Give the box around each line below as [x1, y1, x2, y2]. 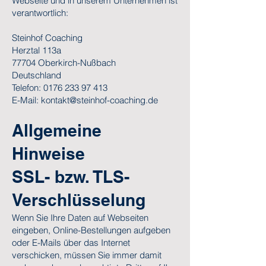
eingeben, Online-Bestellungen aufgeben [12, 224, 170, 236]
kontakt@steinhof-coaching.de [41, 94, 158, 106]
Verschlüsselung [12, 190, 145, 210]
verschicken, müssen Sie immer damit [12, 249, 161, 261]
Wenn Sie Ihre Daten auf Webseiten [12, 212, 148, 223]
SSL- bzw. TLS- [12, 167, 129, 186]
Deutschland [12, 69, 61, 81]
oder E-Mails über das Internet [12, 237, 130, 248]
